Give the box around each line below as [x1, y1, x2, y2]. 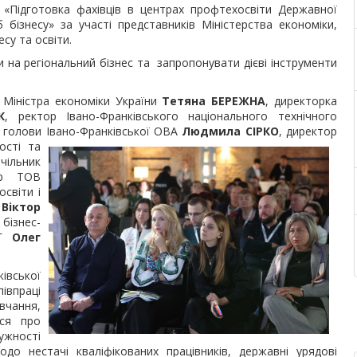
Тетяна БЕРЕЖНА [162, 93, 266, 108]
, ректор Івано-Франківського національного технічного [5, 108, 337, 124]
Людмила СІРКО [182, 124, 279, 139]
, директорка [265, 93, 337, 108]
